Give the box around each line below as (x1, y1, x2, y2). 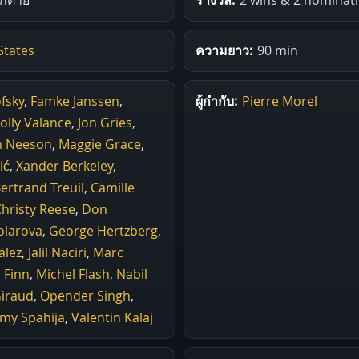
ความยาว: (196, 41, 252, 59)
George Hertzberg (49, 221, 158, 240)
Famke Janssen (30, 91, 119, 110)
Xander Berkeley (16, 156, 113, 175)
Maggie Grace (58, 135, 141, 153)
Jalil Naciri (28, 243, 87, 261)
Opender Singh (40, 286, 131, 305)
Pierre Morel (242, 91, 317, 110)
